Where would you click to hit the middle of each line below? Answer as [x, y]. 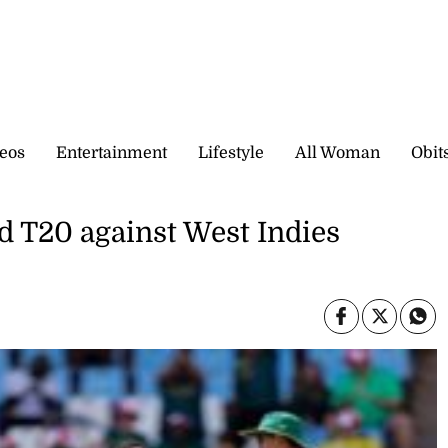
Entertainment [111, 152]
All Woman [337, 152]
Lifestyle [231, 152]
